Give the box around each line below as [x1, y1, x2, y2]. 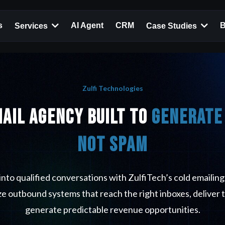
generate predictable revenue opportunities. [25, 204, 200, 215]
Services [15, 21, 50, 30]
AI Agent [71, 21, 103, 30]
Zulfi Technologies [82, 84, 143, 92]
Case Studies [146, 21, 199, 30]
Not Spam [77, 133, 148, 157]
